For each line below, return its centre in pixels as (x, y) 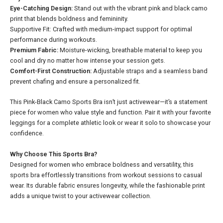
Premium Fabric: (34, 50)
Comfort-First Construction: (51, 71)
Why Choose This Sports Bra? (54, 154)
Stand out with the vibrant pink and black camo (140, 8)
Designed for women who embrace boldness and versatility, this (102, 164)
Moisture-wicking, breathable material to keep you (130, 50)
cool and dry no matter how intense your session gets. (88, 60)
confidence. (27, 133)
